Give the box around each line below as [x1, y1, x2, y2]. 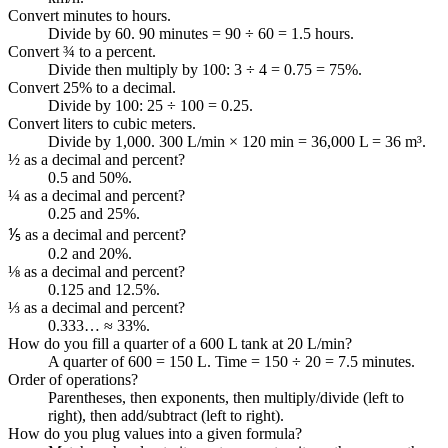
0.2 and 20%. [48, 244, 132, 262]
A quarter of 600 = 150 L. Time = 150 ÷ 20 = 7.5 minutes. [48, 352, 415, 370]
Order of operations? [8, 370, 138, 388]
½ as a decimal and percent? [8, 150, 185, 168]
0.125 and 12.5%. [48, 280, 160, 298]
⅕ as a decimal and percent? [8, 225, 186, 243]
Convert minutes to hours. [8, 6, 171, 24]
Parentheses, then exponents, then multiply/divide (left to [48, 388, 404, 406]
